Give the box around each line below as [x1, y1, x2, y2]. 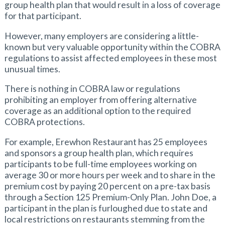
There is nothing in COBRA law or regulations [4, 83, 180, 94]
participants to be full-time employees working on [4, 158, 197, 169]
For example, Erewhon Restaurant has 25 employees [4, 136, 207, 147]
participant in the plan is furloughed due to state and [4, 202, 207, 213]
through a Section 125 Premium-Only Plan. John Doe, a [4, 191, 216, 202]
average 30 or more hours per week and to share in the [4, 169, 215, 180]
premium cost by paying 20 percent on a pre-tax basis [4, 180, 210, 191]
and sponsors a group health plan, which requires [4, 147, 193, 158]
